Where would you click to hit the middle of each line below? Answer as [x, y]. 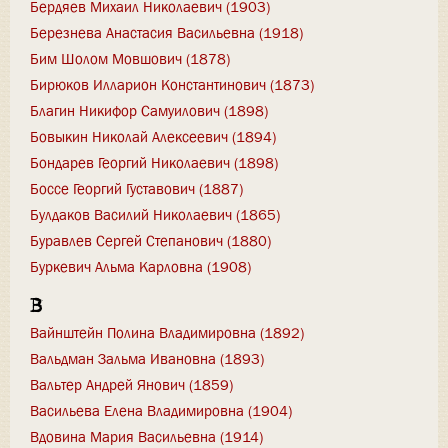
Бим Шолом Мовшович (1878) [130, 58]
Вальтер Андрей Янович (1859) [131, 384]
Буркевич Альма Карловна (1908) [140, 266]
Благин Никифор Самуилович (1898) [149, 110]
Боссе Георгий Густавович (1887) [136, 188]
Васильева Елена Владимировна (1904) [161, 410]
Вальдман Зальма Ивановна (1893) [147, 358]
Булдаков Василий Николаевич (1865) [155, 214]
